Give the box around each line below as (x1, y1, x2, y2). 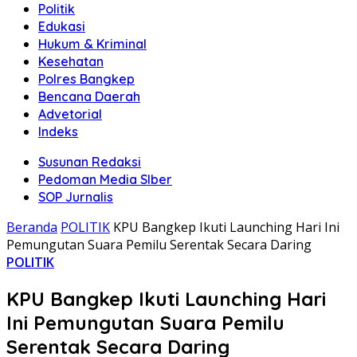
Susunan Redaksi (38, 154, 141, 170)
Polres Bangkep (38, 71, 135, 87)
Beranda (6, 218, 57, 236)
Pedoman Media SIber (38, 171, 172, 187)
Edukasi (38, 18, 85, 34)
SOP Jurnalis (38, 189, 113, 205)
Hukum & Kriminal (38, 36, 147, 52)
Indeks (38, 124, 78, 139)
